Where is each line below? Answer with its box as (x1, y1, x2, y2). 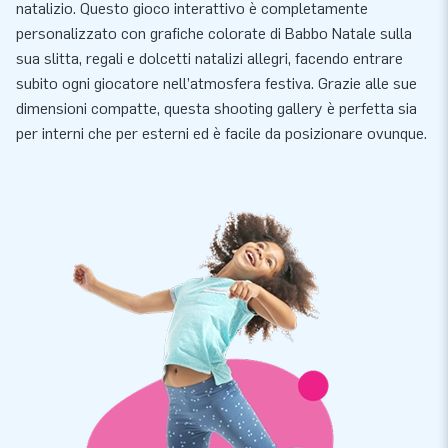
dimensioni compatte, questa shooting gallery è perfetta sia (16, 98, 417, 118)
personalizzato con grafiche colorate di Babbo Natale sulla (16, 23, 412, 43)
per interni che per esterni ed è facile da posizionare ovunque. (16, 123, 427, 143)
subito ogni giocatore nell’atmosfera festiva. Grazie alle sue (16, 73, 417, 93)
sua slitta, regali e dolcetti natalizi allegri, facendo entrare (16, 48, 403, 68)
